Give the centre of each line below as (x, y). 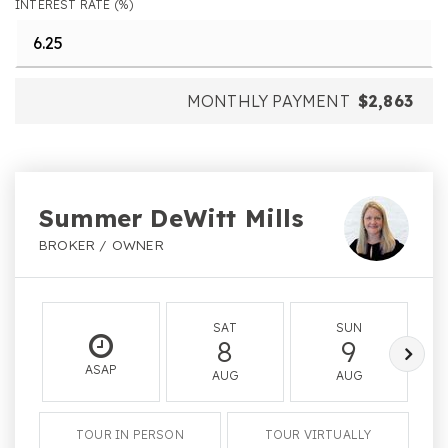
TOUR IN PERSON (130, 434)
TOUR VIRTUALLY (318, 434)
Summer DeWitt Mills (171, 218)
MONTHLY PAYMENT (268, 101)
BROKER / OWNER (101, 244)
